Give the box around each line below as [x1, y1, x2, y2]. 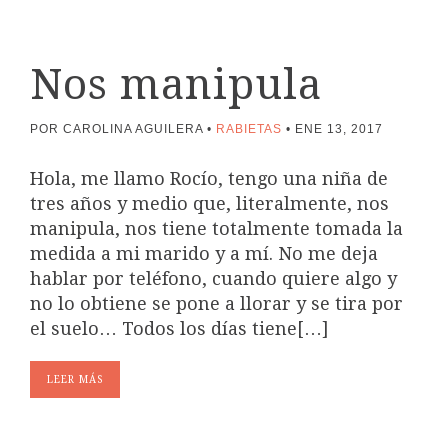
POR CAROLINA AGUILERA [30, 122, 203, 136]
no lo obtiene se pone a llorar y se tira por [30, 293, 403, 314]
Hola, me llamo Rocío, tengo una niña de [30, 168, 388, 189]
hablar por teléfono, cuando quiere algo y [30, 268, 397, 289]
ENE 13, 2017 [295, 122, 383, 136]
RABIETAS [216, 122, 282, 136]
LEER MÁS [47, 374, 103, 385]
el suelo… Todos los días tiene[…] [30, 318, 329, 339]
